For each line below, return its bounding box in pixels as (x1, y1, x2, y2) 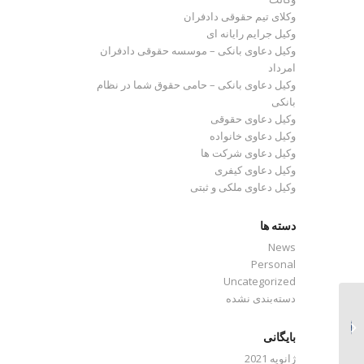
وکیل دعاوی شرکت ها (201, 145, 297, 160)
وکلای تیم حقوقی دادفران (184, 9, 297, 24)
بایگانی (263, 331, 297, 344)
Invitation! (175, 318, 221, 334)
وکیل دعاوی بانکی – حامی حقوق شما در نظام (97, 77, 297, 92)
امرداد (268, 60, 297, 75)
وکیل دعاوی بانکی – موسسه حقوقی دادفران (100, 43, 297, 58)
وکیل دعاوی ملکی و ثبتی (190, 180, 297, 194)
